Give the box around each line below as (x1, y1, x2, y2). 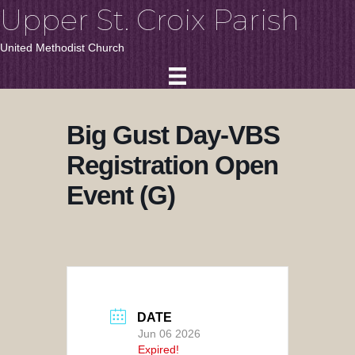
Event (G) (67, 181, 175, 211)
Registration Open (67, 151, 278, 181)
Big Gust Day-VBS (67, 120, 280, 151)
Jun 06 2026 (138, 327, 200, 341)
